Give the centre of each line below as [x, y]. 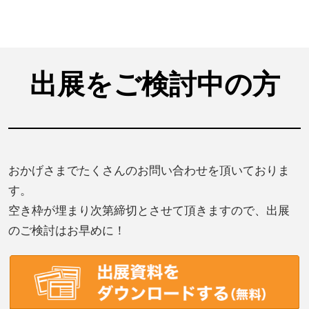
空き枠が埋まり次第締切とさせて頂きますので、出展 [149, 210]
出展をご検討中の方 [154, 83]
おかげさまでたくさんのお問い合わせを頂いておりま [149, 170]
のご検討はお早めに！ [67, 230]
